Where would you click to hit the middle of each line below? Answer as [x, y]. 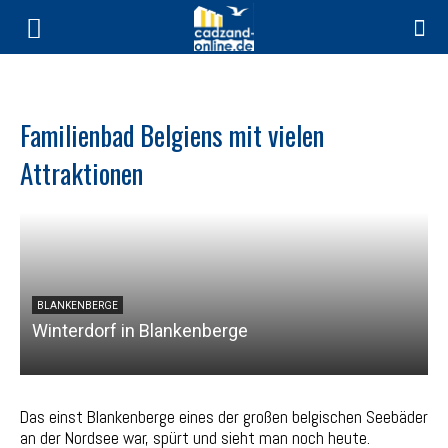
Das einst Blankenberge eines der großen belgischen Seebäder [224, 417]
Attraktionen [81, 173]
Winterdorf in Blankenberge [140, 330]
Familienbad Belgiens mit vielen [172, 135]
